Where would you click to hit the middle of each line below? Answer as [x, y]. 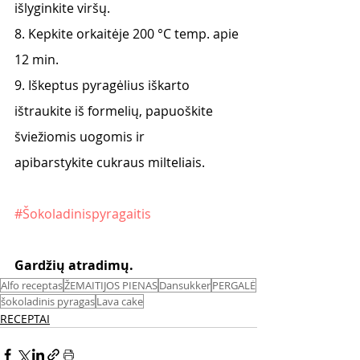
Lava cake [120, 301]
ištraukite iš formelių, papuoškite [115, 111]
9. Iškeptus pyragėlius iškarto [104, 85]
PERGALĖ [234, 285]
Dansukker [185, 285]
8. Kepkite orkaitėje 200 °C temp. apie [128, 34]
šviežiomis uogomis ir [80, 137]
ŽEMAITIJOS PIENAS [111, 285]
